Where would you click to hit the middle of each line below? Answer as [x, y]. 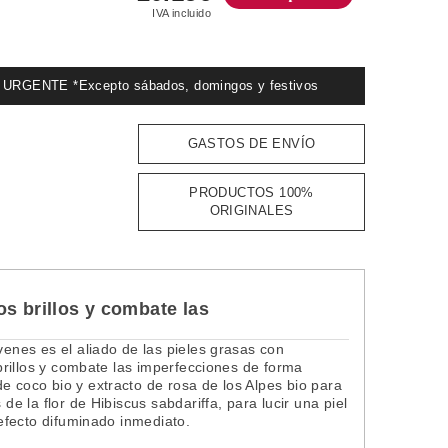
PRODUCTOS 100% [251, 192]
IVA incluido [181, 13]
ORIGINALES [251, 210]
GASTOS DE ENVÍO [251, 143]
